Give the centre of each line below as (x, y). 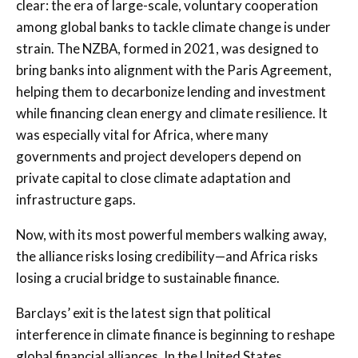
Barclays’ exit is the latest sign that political (143, 312)
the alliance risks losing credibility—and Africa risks (167, 256)
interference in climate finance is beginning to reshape (175, 334)
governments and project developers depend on (159, 156)
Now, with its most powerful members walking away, (171, 234)
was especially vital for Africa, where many (142, 134)
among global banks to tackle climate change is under (173, 26)
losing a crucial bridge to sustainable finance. (148, 277)
